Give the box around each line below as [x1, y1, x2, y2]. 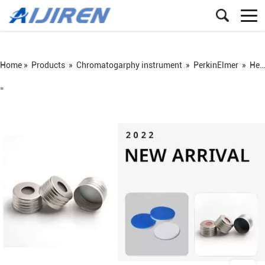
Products [31, 60, 65, 70]
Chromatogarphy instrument [76, 60, 182, 70]
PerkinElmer [193, 60, 238, 70]
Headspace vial [250, 60, 260, 70]
